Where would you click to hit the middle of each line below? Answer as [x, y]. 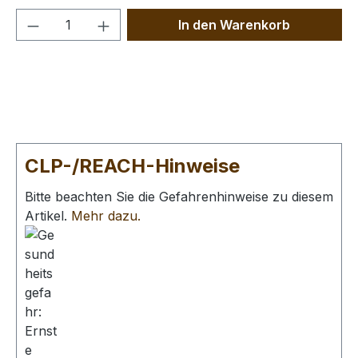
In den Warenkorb [235, 25]
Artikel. [48, 216]
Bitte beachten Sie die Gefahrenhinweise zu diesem [179, 197]
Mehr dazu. [106, 216]
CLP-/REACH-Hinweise [132, 166]
